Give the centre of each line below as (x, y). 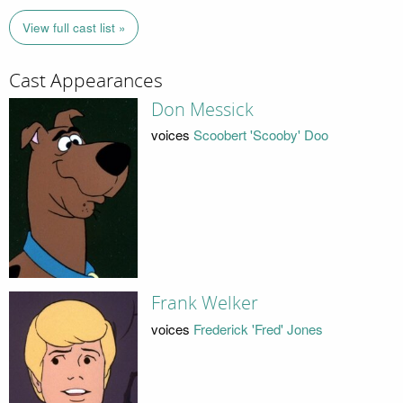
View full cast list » (74, 28)
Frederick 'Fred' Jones (258, 328)
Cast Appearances (86, 81)
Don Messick (202, 109)
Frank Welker (204, 304)
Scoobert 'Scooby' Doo (260, 135)
